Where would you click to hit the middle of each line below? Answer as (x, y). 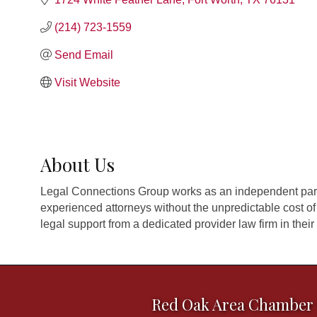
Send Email (84, 54)
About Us (77, 164)
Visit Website (87, 82)
